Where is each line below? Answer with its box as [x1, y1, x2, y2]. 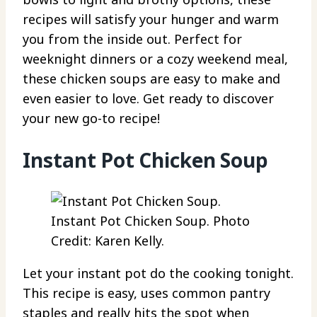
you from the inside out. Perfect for [23, 30, 242, 48]
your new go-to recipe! [23, 110, 160, 127]
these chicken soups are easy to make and [23, 70, 280, 88]
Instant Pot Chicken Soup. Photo [51, 212, 250, 229]
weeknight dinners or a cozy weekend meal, [23, 50, 288, 68]
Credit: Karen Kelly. [51, 231, 164, 249]
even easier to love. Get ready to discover [23, 90, 274, 108]
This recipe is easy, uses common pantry [23, 284, 270, 301]
